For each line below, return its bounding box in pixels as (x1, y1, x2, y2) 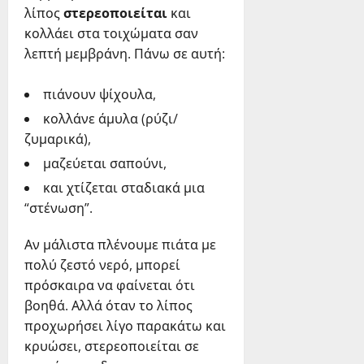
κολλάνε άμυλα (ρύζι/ (43, 110, 178, 128)
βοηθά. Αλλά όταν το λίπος (24, 297, 193, 315)
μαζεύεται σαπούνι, (43, 154, 167, 173)
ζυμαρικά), (24, 130, 91, 149)
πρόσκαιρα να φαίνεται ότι (24, 276, 195, 295)
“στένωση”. (24, 199, 93, 218)
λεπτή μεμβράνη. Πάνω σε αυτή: (24, 45, 225, 63)
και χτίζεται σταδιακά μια (43, 179, 205, 197)
